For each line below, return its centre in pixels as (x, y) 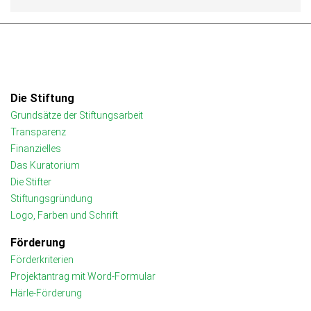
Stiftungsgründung (51, 199)
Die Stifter (31, 182)
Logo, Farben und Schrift (64, 216)
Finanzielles (36, 149)
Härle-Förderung (46, 293)
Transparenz (38, 132)
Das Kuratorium (45, 166)
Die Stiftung (42, 99)
